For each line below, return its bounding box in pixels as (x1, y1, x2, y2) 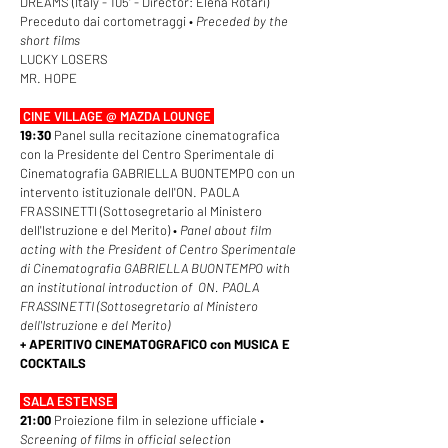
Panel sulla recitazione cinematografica (54, 127, 280, 143)
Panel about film (180, 222, 271, 238)
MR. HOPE (20, 70, 77, 86)
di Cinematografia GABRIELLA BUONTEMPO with (20, 260, 290, 276)
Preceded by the (196, 13, 288, 29)
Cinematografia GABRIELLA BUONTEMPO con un (20, 165, 295, 181)
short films (20, 32, 80, 48)
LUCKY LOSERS (20, 51, 108, 67)
